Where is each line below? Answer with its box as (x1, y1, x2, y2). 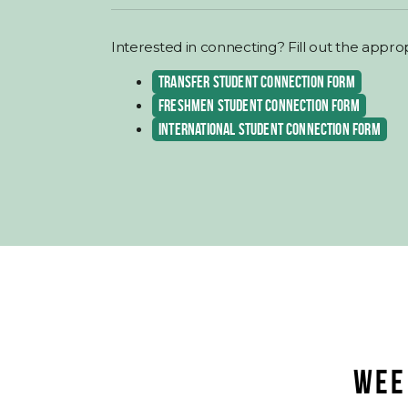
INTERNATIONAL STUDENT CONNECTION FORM (158, 119, 381, 138)
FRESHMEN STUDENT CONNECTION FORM (158, 96, 360, 115)
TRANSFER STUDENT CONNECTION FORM (158, 72, 355, 91)
